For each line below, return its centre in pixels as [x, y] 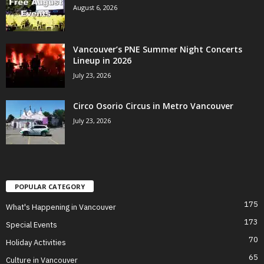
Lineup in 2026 [102, 61]
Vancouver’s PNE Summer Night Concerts [158, 49]
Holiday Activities [36, 243]
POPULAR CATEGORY [50, 187]
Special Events [32, 225]
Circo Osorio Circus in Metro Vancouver [153, 106]
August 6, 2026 [95, 8]
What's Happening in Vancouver [61, 207]
